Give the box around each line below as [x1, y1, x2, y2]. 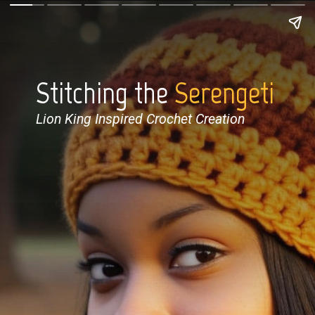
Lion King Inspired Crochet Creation [36, 111, 245, 128]
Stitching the [36, 75, 175, 112]
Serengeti [174, 75, 275, 112]
